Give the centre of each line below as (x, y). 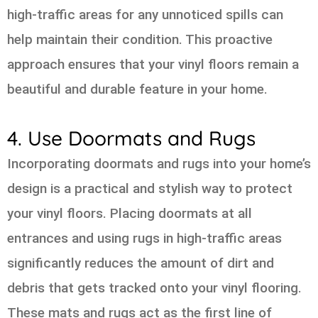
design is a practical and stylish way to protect (150, 188)
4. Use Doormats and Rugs (131, 138)
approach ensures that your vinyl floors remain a (153, 65)
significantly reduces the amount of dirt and (141, 263)
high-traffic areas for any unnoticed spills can (145, 15)
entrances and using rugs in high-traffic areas (144, 238)
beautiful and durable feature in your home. (137, 89)
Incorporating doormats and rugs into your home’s (159, 163)
